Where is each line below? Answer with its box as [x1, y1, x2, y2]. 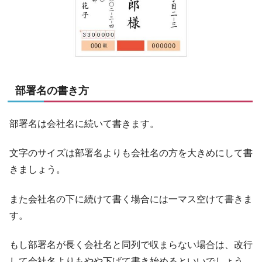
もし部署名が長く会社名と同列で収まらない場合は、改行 [9, 240, 253, 250]
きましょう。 [9, 164, 65, 175]
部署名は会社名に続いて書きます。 [9, 118, 159, 129]
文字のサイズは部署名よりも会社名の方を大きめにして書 [9, 148, 253, 158]
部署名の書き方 [15, 85, 89, 97]
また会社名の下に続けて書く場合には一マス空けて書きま [9, 194, 253, 204]
